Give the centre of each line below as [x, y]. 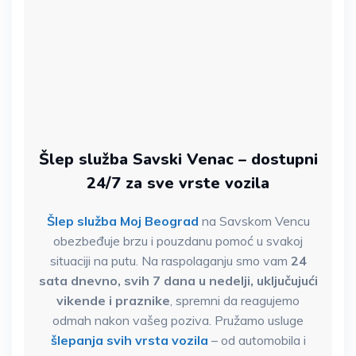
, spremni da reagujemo [235, 301]
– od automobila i [257, 341]
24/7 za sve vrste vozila [178, 184]
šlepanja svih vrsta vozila [129, 341]
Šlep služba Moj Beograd [122, 221]
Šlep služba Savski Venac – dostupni [178, 160]
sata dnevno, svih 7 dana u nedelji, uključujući [178, 281]
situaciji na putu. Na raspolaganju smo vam [170, 261]
